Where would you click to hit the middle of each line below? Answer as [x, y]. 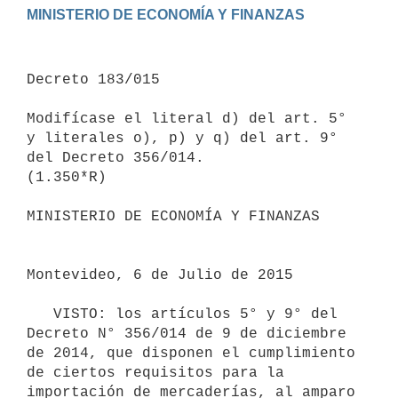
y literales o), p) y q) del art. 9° [182, 138]
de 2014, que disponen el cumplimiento [191, 353]
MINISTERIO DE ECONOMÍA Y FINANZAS [173, 216]
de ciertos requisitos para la [155, 373]
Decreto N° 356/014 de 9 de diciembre [187, 334]
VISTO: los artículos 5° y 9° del [40, 314]
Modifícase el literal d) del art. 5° [187, 119]
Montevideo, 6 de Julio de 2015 [160, 275]
